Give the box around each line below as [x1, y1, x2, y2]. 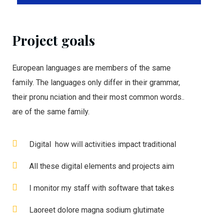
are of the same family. [12, 107, 90, 117]
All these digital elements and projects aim [29, 162, 174, 171]
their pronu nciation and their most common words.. [12, 92, 184, 102]
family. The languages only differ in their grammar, [12, 78, 180, 88]
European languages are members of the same [12, 63, 171, 73]
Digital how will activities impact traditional [29, 140, 176, 149]
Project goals [12, 31, 95, 50]
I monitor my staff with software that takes [29, 183, 174, 193]
